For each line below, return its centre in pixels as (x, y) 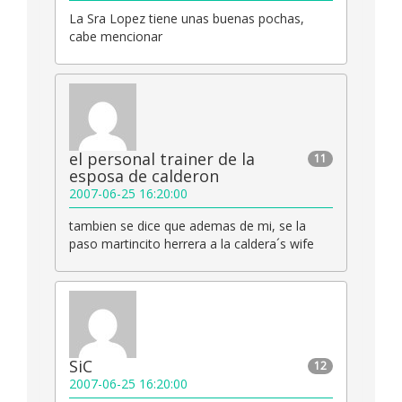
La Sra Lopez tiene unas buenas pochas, (187, 19)
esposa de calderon (144, 176)
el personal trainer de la (162, 159)
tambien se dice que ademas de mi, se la (188, 226)
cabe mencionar (116, 37)
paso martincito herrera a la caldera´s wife (192, 244)
